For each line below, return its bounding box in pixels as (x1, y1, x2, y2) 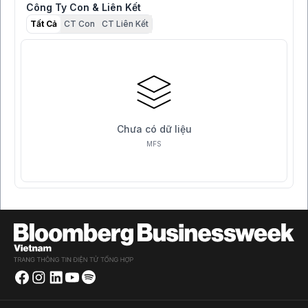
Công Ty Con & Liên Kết (26, 1, 141, 14)
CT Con (64, 19, 95, 30)
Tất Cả (30, 19, 57, 30)
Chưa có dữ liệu (116, 122, 192, 135)
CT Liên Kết (102, 19, 148, 30)
